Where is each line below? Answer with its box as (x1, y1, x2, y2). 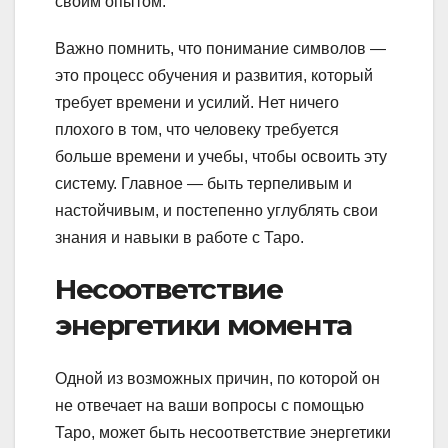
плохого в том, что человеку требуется (55, 120, 339, 138)
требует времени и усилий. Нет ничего (55, 93, 339, 111)
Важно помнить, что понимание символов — (55, 39, 386, 57)
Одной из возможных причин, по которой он (55, 370, 380, 388)
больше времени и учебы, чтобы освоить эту (55, 147, 387, 165)
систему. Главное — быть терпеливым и (55, 174, 352, 192)
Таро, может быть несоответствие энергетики (55, 424, 391, 442)
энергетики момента (55, 307, 352, 342)
